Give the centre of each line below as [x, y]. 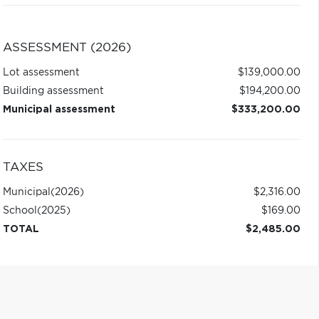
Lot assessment [41, 73]
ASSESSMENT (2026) [67, 48]
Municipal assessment [59, 110]
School [20, 211]
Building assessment [53, 91]
